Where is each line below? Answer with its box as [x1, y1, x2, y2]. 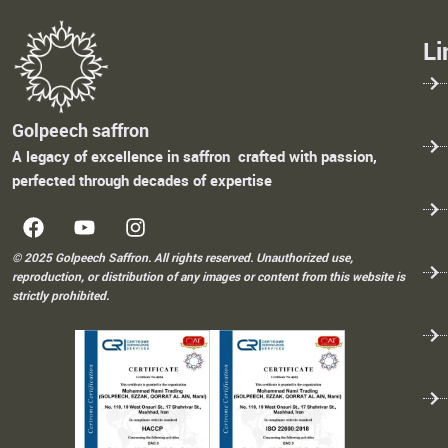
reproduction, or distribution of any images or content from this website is [12, 268, 405, 285]
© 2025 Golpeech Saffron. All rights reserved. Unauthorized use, [12, 249, 353, 266]
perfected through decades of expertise [12, 169, 272, 190]
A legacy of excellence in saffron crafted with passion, [12, 145, 377, 166]
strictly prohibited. [12, 287, 109, 304]
